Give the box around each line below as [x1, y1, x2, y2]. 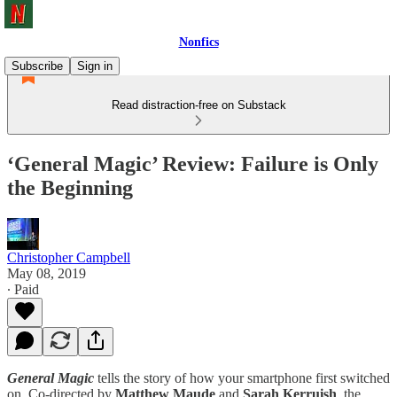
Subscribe [12, 59, 63, 73]
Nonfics [178, 35, 219, 49]
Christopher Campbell [7, 249, 130, 265]
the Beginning [7, 175, 133, 199]
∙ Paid [7, 281, 39, 297]
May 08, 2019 [7, 265, 86, 281]
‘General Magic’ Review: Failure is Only [7, 152, 378, 175]
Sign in [77, 59, 113, 73]
